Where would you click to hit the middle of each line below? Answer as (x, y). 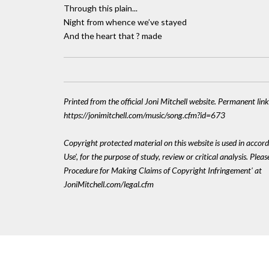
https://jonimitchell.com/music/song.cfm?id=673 (144, 115)
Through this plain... (101, 8)
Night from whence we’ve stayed (125, 22)
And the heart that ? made (113, 35)
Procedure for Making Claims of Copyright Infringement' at (163, 171)
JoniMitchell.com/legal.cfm (109, 184)
